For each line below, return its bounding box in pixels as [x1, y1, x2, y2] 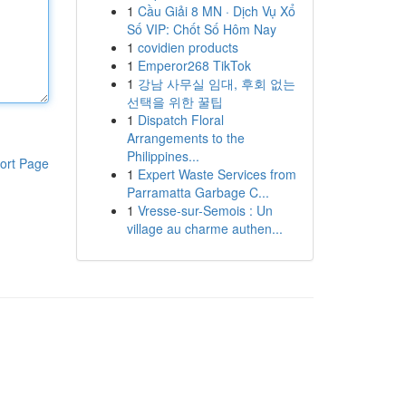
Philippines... [126, 147, 199, 165]
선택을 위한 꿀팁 [126, 92, 223, 111]
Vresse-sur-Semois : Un [137, 201, 273, 219]
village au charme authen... [126, 219, 283, 237]
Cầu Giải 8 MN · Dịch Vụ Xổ [137, 2, 295, 20]
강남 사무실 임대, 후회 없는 [137, 74, 295, 92]
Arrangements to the [126, 129, 245, 147]
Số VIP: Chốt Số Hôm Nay [126, 20, 276, 38]
